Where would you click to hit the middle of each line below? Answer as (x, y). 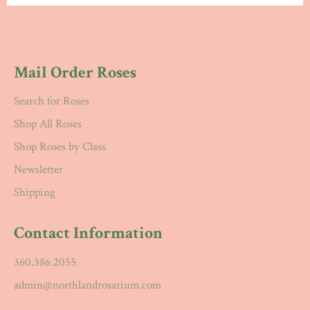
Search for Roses (52, 101)
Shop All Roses (48, 124)
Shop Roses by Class (60, 147)
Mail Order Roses (75, 73)
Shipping (35, 193)
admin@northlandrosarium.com (88, 285)
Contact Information (88, 233)
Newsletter (38, 170)
